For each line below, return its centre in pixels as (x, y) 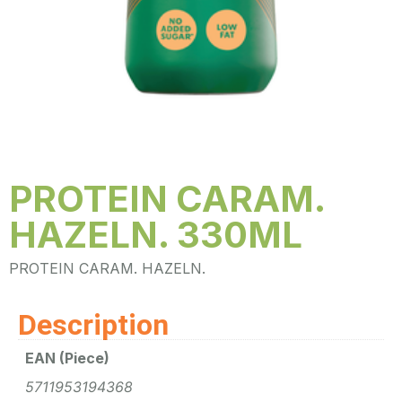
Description (93, 325)
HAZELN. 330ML (156, 235)
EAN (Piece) (67, 358)
